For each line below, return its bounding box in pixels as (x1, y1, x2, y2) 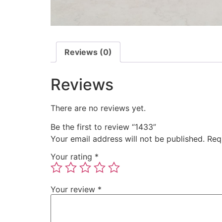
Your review (51, 184, 98, 194)
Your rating (51, 151, 95, 162)
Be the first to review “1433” (51, 121, 156, 132)
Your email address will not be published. (51, 133, 205, 144)
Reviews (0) (64, 47, 112, 57)
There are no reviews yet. (51, 103, 146, 113)
